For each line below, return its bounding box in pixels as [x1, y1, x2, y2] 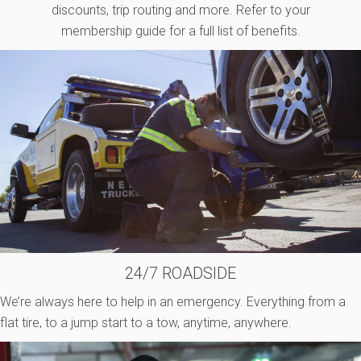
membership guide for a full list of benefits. [60, 23, 301, 39]
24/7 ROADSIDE [125, 263, 236, 283]
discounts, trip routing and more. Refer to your [51, 2, 310, 19]
